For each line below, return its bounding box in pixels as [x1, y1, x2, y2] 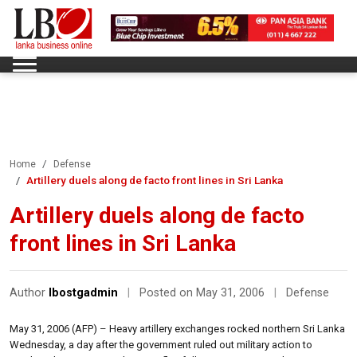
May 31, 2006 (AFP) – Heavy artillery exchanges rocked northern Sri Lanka [10, 322, 345, 335]
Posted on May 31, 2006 [139, 285, 268, 300]
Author [10, 285, 49, 300]
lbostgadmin [49, 285, 118, 300]
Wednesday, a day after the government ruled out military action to [10, 338, 312, 351]
